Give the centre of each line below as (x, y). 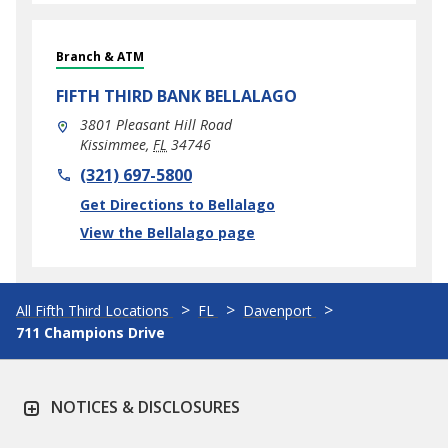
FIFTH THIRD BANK (128, 96)
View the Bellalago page (167, 232)
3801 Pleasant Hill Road (156, 124)
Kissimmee (113, 144)
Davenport (277, 310)
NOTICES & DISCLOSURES (145, 407)
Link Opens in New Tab (149, 206)
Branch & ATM (100, 56)
